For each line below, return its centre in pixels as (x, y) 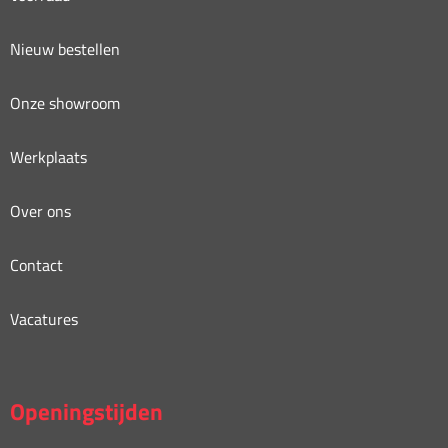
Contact (36, 264)
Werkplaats (48, 156)
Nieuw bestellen (65, 48)
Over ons (40, 210)
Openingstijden (86, 411)
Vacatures (44, 318)
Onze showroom (65, 102)
